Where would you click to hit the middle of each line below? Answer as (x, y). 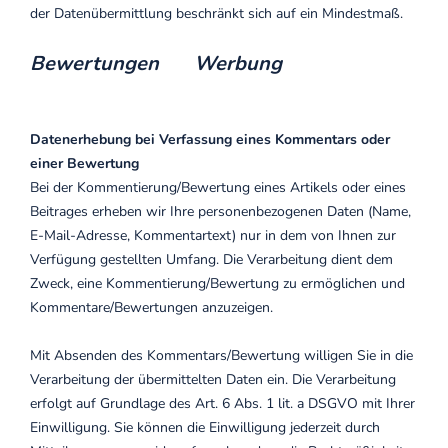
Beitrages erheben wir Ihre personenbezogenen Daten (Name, (220, 211)
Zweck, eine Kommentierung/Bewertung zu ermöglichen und (217, 283)
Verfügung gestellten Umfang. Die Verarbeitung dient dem (211, 259)
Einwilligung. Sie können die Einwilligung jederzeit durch (205, 427)
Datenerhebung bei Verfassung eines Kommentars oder (210, 139)
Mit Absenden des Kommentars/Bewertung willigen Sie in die (221, 355)
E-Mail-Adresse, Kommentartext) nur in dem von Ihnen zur (213, 235)
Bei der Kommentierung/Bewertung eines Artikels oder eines (218, 187)
